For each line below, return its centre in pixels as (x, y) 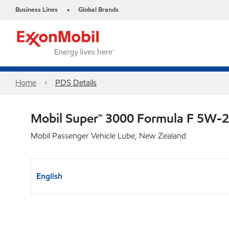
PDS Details (76, 83)
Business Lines (37, 10)
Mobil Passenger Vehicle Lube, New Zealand (108, 136)
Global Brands (98, 10)
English (49, 176)
